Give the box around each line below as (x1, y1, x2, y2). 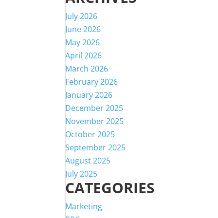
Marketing (65, 201, 103, 212)
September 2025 (65, 142, 126, 153)
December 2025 (65, 103, 124, 113)
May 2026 (65, 37, 100, 48)
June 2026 (65, 24, 101, 35)
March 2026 (65, 63, 109, 74)
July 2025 (65, 168, 98, 179)
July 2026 (65, 11, 98, 21)
